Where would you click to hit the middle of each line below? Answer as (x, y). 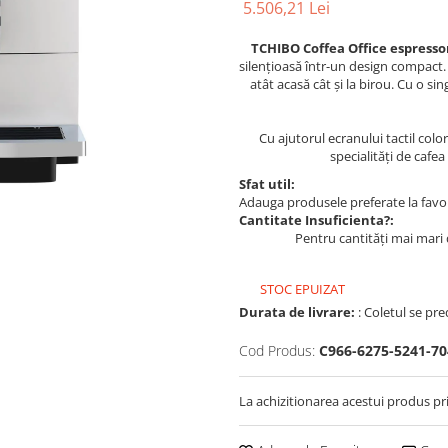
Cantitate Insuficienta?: (316, 220)
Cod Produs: (277, 350)
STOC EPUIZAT (301, 289)
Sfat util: (267, 184)
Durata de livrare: (297, 312)
